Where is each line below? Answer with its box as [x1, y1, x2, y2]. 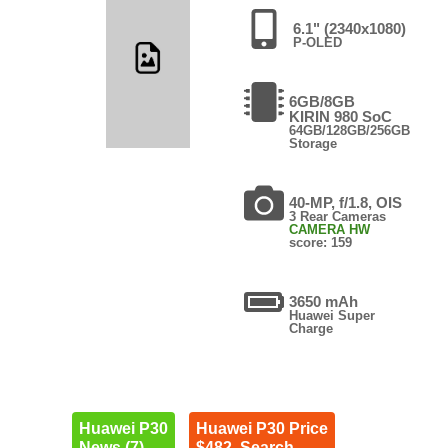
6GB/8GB [288, 92, 355, 110]
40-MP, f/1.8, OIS [288, 193, 402, 211]
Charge [288, 320, 333, 336]
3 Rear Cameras [288, 208, 386, 224]
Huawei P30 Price [195, 419, 328, 437]
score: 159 [288, 234, 352, 250]
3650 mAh [288, 292, 358, 310]
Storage [288, 135, 337, 151]
